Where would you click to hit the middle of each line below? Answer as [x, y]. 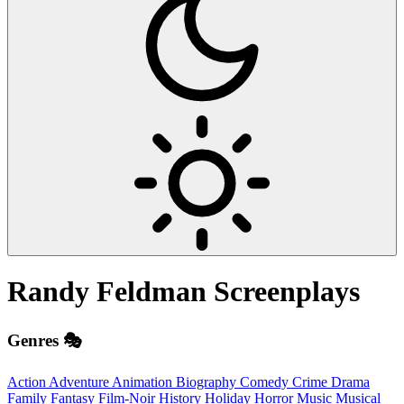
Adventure [80, 381]
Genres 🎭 [45, 340]
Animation [144, 381]
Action [28, 381]
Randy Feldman [110, 292]
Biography [208, 381]
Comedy [266, 381]
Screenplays [287, 292]
